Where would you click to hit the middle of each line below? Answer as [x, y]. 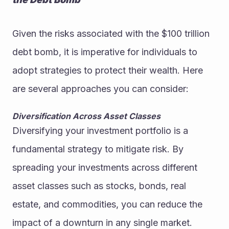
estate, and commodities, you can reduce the [107, 204]
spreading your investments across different [105, 168]
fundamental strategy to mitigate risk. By [98, 149]
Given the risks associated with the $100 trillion [111, 34]
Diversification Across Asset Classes [86, 116]
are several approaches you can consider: [100, 89]
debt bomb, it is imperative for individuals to [105, 52]
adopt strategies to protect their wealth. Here [108, 71]
